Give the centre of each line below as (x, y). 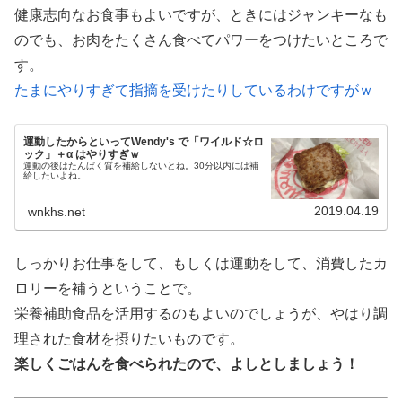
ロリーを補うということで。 (108, 288)
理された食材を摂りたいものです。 (129, 338)
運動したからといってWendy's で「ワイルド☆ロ (144, 142)
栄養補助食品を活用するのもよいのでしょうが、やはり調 (201, 313)
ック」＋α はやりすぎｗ (82, 155)
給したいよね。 (55, 176)
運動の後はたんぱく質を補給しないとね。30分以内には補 (141, 166)
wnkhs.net (57, 212)
